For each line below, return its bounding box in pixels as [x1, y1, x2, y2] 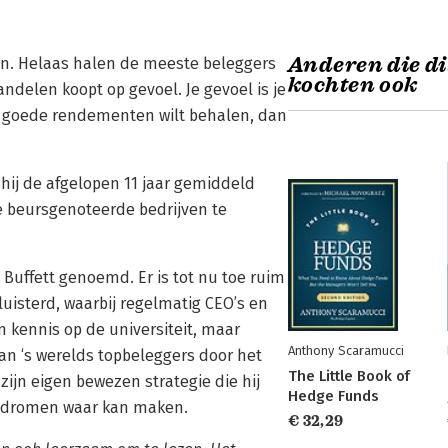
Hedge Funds [288, 387, 379, 405]
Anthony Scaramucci [288, 343, 404, 358]
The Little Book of [288, 367, 410, 385]
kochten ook [288, 72, 418, 98]
